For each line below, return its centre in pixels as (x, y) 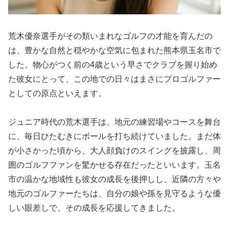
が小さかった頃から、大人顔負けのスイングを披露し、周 (114, 151)
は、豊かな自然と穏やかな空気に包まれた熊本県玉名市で (114, 50)
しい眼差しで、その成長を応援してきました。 (94, 208)
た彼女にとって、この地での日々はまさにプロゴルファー (114, 79)
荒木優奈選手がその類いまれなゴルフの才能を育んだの (110, 36)
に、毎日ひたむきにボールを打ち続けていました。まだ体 (114, 136)
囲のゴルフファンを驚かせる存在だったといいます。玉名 (114, 165)
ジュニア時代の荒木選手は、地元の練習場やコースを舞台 (114, 122)
